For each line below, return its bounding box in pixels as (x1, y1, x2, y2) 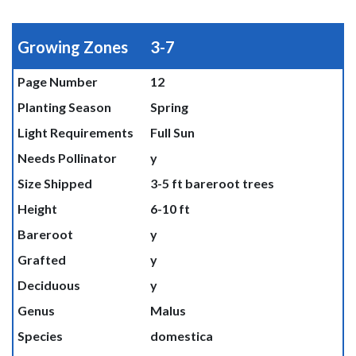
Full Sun (149, 125, 195, 140)
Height (17, 201, 57, 216)
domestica (149, 328, 213, 343)
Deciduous (17, 277, 80, 292)
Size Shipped (17, 176, 92, 191)
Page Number (17, 74, 98, 89)
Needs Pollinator (17, 150, 117, 165)
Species (17, 328, 63, 343)
